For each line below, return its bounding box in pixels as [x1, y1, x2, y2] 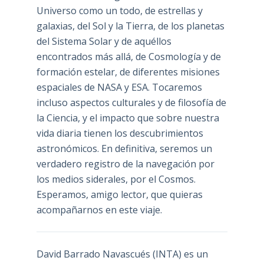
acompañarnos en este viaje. [36, 203, 162, 216]
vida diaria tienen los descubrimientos [36, 126, 203, 140]
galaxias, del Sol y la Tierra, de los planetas [36, 19, 225, 32]
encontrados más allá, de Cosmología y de [36, 49, 221, 63]
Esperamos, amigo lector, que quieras [36, 187, 203, 201]
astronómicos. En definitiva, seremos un [36, 141, 212, 155]
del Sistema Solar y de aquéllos [36, 34, 171, 48]
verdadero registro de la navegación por [36, 157, 214, 170]
